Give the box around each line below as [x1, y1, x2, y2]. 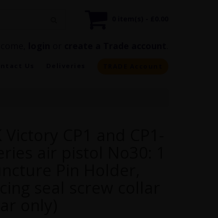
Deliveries [46, 61, 86, 70]
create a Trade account [64, 40, 166, 52]
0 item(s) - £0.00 [112, 14, 168, 23]
